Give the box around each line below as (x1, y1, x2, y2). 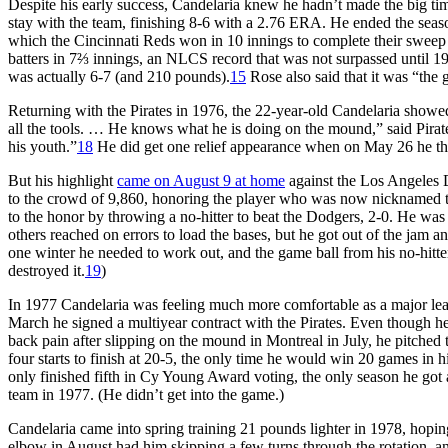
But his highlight (8, 171, 117, 189)
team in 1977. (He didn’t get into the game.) (8, 385, 284, 403)
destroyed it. (8, 261, 85, 279)
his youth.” (8, 137, 77, 155)
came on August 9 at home (117, 171, 285, 189)
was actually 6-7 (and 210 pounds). (8, 67, 230, 85)
